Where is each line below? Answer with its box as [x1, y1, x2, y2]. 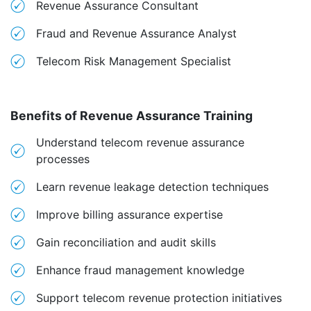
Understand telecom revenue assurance [36, 135, 244, 149]
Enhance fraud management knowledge [36, 263, 244, 277]
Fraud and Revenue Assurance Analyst [36, 26, 237, 40]
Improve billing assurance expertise [36, 208, 223, 221]
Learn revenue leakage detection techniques [36, 180, 269, 194]
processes [36, 152, 90, 166]
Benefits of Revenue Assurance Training [10, 108, 253, 123]
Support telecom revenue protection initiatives [36, 291, 282, 305]
